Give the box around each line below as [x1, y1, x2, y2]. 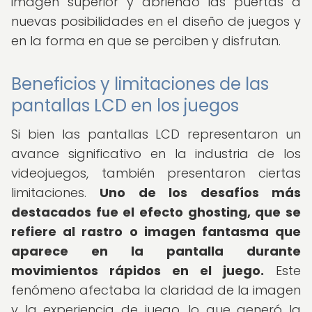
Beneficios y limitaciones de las [11, 72, 269, 95]
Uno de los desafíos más [100, 184, 302, 201]
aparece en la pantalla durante [11, 242, 301, 260]
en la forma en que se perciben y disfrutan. [11, 32, 281, 49]
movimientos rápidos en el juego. [11, 262, 264, 279]
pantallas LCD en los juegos [11, 94, 239, 117]
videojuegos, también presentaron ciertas [11, 164, 301, 182]
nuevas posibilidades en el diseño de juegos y [11, 13, 301, 30]
